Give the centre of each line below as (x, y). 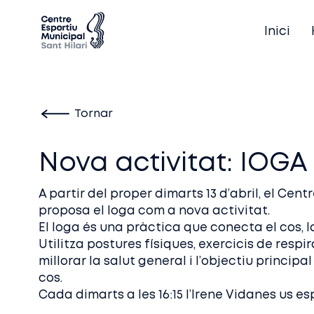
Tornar (94, 114)
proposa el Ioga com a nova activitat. (155, 211)
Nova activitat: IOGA (173, 164)
